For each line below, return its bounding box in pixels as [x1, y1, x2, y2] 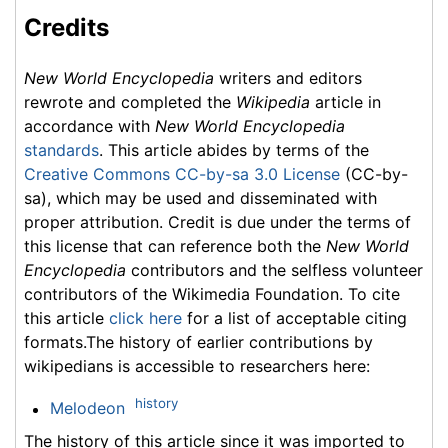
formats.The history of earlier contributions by [24, 332, 373, 353]
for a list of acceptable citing [182, 308, 407, 329]
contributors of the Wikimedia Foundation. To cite [24, 284, 400, 305]
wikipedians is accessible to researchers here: [24, 356, 370, 377]
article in [310, 92, 381, 113]
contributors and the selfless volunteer [126, 260, 423, 281]
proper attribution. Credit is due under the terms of [24, 212, 411, 233]
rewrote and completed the [24, 92, 236, 113]
